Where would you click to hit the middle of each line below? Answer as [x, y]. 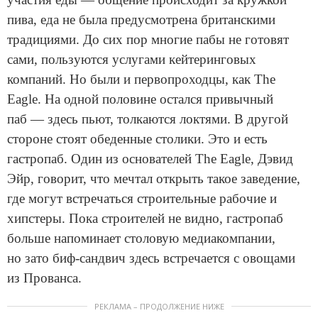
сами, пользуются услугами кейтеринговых [132, 60]
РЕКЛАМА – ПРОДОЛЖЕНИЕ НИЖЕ [159, 307]
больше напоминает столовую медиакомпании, [141, 238]
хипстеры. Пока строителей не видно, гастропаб [145, 219]
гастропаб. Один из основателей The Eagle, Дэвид [150, 159]
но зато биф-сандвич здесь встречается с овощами [151, 258]
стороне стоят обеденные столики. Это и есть [137, 139]
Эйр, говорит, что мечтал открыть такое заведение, [154, 179]
